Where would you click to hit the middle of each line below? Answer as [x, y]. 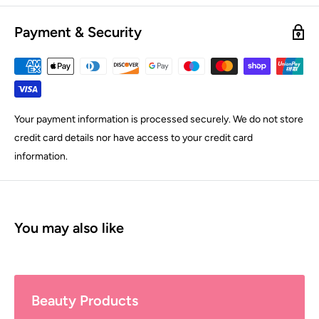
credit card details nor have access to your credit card [134, 137]
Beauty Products [85, 300]
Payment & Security [78, 32]
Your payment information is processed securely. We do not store [159, 119]
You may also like [69, 228]
